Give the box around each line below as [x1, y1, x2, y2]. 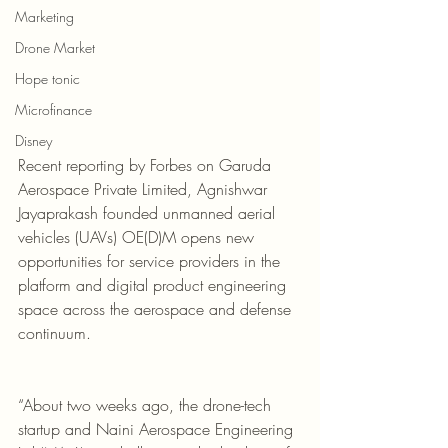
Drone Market [15, 38, 95, 57]
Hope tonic [15, 69, 80, 88]
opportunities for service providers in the [18, 249, 285, 272]
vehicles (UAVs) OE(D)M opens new [18, 225, 259, 248]
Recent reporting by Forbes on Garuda [18, 153, 276, 176]
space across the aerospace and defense [18, 297, 296, 320]
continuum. [18, 321, 91, 344]
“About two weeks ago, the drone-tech [18, 393, 276, 416]
